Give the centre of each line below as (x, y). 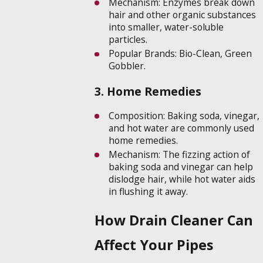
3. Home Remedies (148, 91)
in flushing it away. (148, 191)
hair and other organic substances (182, 15)
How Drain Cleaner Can (174, 220)
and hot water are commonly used (181, 128)
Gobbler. (127, 66)
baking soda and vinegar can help (181, 166)
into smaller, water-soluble (166, 27)
